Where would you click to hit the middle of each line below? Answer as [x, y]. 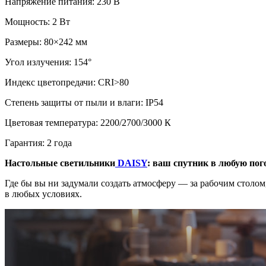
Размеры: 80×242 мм [46, 42]
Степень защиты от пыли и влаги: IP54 [84, 102]
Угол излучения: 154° [48, 62]
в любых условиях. [43, 194]
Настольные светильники [60, 163]
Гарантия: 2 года [38, 142]
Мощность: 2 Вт [37, 21]
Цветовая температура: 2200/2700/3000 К [88, 122]
